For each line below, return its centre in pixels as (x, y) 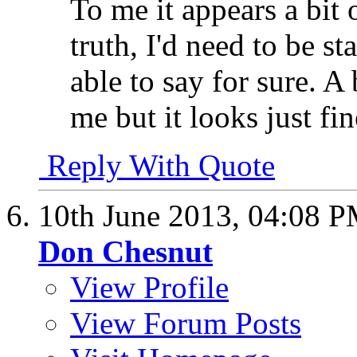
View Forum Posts (186, 324)
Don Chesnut (126, 252)
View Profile (149, 288)
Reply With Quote (157, 166)
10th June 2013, (143, 216)
